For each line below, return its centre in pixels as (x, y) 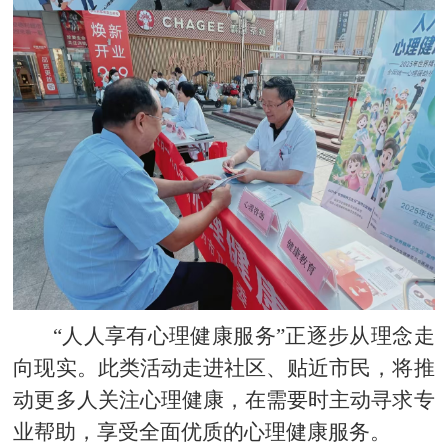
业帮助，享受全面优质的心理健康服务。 (202, 431)
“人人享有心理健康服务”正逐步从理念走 (238, 335)
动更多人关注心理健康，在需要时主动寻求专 (224, 399)
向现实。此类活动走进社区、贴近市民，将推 (224, 367)
